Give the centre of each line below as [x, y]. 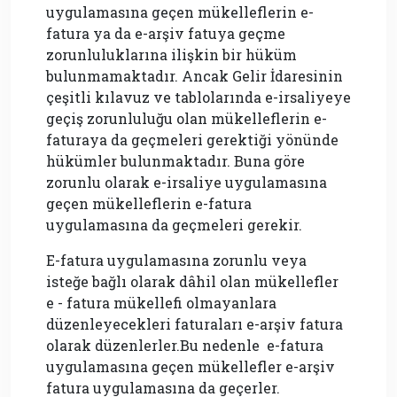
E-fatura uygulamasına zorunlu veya [176, 261]
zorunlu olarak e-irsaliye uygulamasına [187, 183]
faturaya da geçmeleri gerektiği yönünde [192, 140]
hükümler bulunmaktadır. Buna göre [175, 161]
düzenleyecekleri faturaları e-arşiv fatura [195, 324]
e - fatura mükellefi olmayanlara [161, 303]
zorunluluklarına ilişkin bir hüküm [171, 55]
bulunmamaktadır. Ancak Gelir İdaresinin [195, 76]
